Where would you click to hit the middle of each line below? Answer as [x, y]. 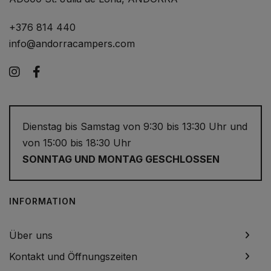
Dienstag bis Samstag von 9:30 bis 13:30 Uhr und [135, 127]
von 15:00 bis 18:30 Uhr [77, 143]
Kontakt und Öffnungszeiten [73, 257]
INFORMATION [43, 201]
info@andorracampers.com [72, 44]
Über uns [31, 236]
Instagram [52, 72]
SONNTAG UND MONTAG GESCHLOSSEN [121, 159]
